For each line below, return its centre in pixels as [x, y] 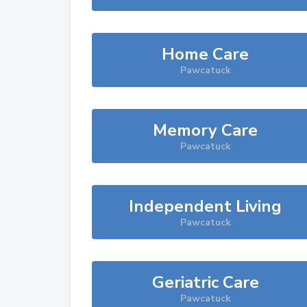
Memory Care [206, 130]
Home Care [206, 54]
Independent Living [206, 206]
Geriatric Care [205, 282]
